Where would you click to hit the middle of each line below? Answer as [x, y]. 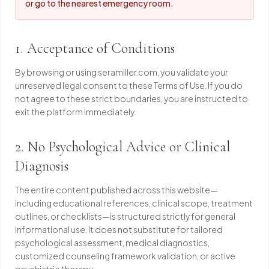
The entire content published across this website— [116, 190]
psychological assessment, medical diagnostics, [112, 243]
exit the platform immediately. [75, 112]
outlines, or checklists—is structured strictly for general [125, 216]
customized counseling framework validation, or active [125, 256]
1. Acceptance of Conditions [95, 48]
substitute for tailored [177, 229]
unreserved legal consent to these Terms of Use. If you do [129, 85]
